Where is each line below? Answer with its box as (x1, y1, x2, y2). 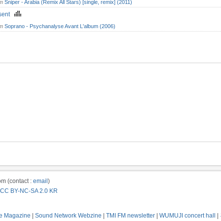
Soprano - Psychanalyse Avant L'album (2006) (4, 23, 115, 29)
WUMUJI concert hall (159, 212, 216, 219)
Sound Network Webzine (35, 212, 102, 219)
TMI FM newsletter (106, 212, 155, 219)
